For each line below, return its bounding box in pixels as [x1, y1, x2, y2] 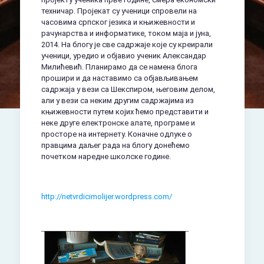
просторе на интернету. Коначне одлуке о [41, 130, 192, 138]
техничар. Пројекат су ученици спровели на [41, 6, 197, 15]
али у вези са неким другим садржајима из [41, 96, 194, 105]
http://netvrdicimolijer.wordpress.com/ [41, 192, 172, 201]
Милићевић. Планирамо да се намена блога [41, 62, 197, 71]
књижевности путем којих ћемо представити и [41, 107, 209, 116]
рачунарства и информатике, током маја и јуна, [41, 29, 211, 38]
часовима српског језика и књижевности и [41, 18, 195, 27]
